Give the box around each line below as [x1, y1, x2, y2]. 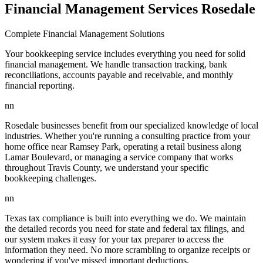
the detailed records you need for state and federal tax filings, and [5, 224, 245, 234]
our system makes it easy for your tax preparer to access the [5, 234, 224, 245]
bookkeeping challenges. [5, 173, 96, 184]
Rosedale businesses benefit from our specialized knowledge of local [5, 120, 258, 131]
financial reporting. [5, 80, 75, 91]
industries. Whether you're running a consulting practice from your [5, 131, 250, 141]
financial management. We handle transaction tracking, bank [5, 59, 227, 70]
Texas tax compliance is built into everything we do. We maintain [5, 213, 246, 224]
